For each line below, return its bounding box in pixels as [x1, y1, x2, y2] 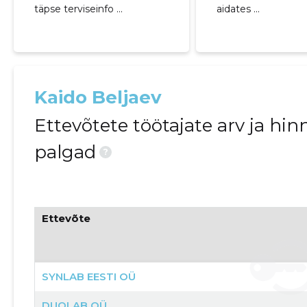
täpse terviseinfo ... [34, 2, 123, 15]
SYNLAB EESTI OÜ [41, 269, 136, 283]
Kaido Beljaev [34, 86, 162, 108]
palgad [34, 140, 96, 163]
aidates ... [217, 3, 260, 16]
